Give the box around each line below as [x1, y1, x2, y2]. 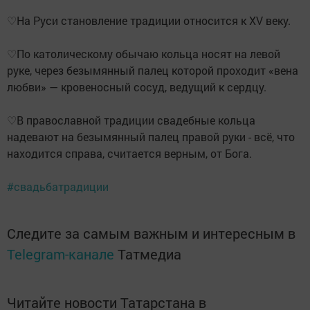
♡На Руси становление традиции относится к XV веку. [7, 12, 291, 28]
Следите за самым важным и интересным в [7, 224, 295, 242]
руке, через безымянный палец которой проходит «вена [7, 62, 298, 77]
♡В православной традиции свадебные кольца [7, 112, 255, 127]
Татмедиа [118, 244, 181, 263]
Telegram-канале [7, 244, 114, 263]
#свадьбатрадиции [7, 179, 109, 194]
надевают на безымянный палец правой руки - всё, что [7, 129, 295, 144]
